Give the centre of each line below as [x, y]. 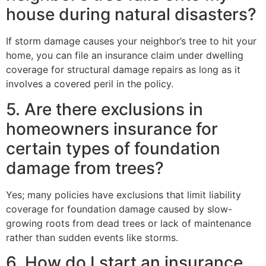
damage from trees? [85, 168]
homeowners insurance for [112, 129]
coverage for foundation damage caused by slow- [119, 209]
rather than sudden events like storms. [92, 237]
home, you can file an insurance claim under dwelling [125, 56]
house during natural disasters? [131, 15]
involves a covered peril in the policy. [90, 84]
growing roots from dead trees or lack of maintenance [129, 223]
